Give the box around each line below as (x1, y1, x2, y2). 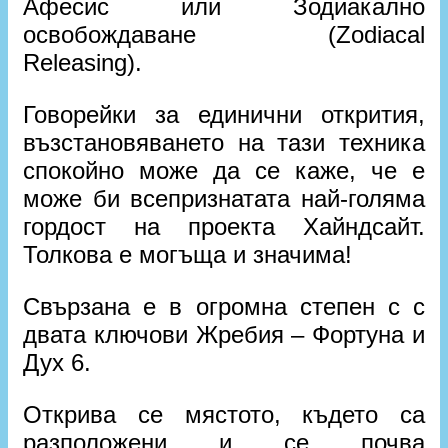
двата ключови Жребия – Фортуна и (23, 321, 425, 349)
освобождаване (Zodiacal (23, 21, 425, 49)
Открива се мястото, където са (23, 401, 425, 429)
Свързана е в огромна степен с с (23, 293, 425, 321)
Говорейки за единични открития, (23, 101, 425, 129)
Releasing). (23, 49, 143, 77)
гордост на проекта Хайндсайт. (23, 213, 425, 241)
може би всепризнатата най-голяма (23, 185, 425, 213)
